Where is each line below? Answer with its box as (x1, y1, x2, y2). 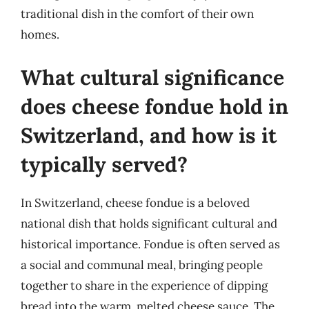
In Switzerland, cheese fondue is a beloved (21, 195, 250, 210)
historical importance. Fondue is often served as (21, 236, 280, 252)
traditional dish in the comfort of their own (21, 6, 254, 21)
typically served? (21, 150, 188, 177)
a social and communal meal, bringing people (21, 257, 263, 272)
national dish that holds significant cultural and (21, 215, 277, 231)
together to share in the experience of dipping (21, 277, 268, 293)
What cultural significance (21, 63, 284, 90)
